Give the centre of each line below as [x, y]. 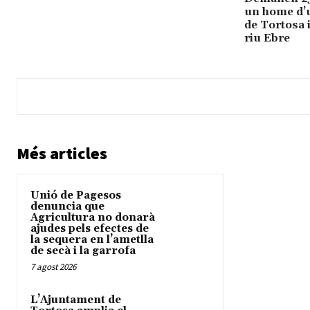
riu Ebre [267, 38]
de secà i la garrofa [83, 251]
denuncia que [67, 207]
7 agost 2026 [53, 267]
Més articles [62, 154]
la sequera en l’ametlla [92, 240]
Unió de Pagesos [76, 196]
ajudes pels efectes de [90, 229]
